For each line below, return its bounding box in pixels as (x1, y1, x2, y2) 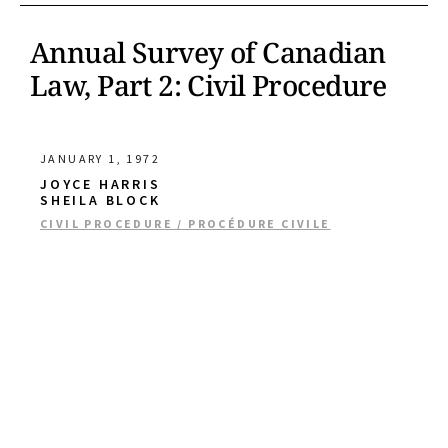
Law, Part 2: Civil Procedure (30, 66, 387, 104)
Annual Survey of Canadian (30, 33, 386, 71)
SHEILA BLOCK (40, 191, 161, 209)
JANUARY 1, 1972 (40, 151, 160, 166)
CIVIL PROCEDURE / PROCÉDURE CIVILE (40, 216, 331, 231)
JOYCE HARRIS (40, 175, 161, 193)
